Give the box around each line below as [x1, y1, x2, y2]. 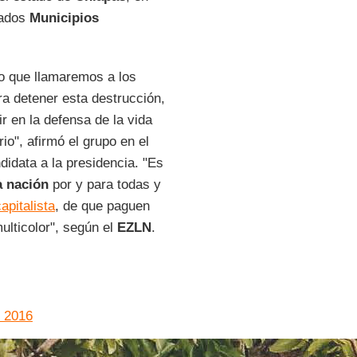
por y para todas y [48, 177, 161, 192]
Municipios [29, 10, 99, 25]
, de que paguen [54, 198, 150, 214]
